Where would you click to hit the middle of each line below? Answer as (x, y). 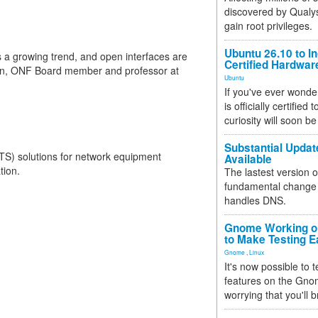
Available (248, 159)
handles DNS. (255, 200)
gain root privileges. (268, 26)
